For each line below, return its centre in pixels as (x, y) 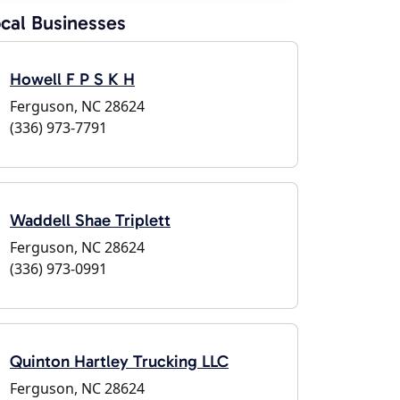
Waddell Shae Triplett (90, 220)
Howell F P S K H (72, 79)
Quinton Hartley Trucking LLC (119, 361)
